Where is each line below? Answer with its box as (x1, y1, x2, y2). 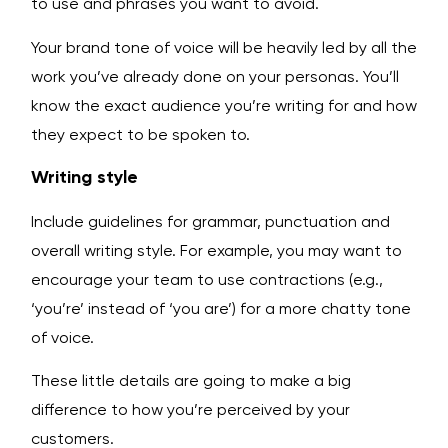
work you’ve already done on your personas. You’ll (31, 66, 399, 86)
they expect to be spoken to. (31, 124, 250, 144)
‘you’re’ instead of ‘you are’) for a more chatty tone (31, 298, 411, 318)
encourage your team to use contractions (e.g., (31, 269, 383, 289)
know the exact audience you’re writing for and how (31, 95, 417, 115)
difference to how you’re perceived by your (31, 400, 350, 420)
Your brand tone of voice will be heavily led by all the (31, 37, 417, 57)
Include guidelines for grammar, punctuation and (31, 211, 390, 231)
